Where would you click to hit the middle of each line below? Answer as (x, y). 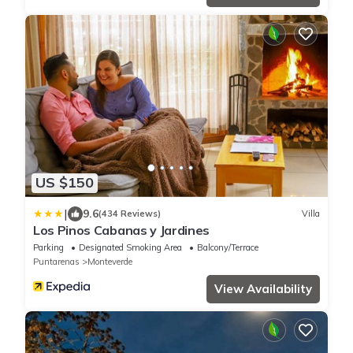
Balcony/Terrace (228, 247)
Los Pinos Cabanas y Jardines (122, 230)
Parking (48, 247)
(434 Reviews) (130, 214)
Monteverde (110, 261)
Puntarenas (56, 261)
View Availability (263, 288)
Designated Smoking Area (130, 247)
